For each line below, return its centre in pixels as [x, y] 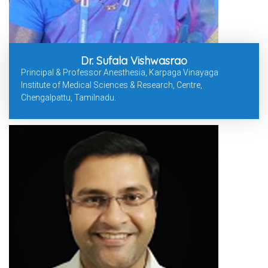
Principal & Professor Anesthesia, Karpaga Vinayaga [120, 73]
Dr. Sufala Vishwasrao [134, 61]
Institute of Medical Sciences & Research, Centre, [112, 85]
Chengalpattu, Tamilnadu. [68, 98]
